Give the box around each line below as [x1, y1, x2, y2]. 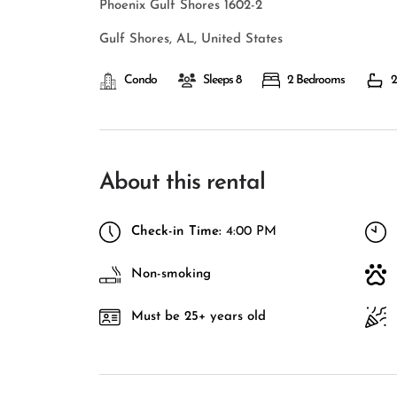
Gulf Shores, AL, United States [99, 33, 283, 46]
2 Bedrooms [287, 74, 345, 87]
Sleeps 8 [203, 74, 241, 87]
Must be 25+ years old [131, 310, 266, 323]
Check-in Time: [131, 225, 222, 238]
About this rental [99, 171, 265, 195]
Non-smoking [131, 268, 211, 281]
